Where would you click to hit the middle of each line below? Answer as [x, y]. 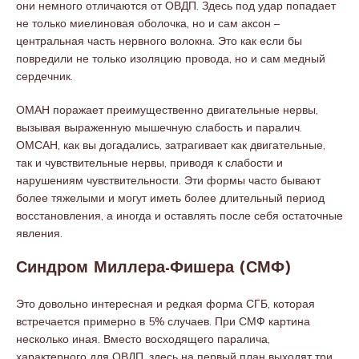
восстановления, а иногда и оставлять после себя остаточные [179, 216]
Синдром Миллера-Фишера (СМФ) [153, 268]
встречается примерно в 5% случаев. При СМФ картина [163, 321]
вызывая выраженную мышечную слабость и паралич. [159, 127]
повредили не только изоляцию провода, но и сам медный [171, 58]
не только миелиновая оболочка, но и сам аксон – [148, 23]
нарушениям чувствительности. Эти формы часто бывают [168, 180]
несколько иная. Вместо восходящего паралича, [143, 339]
